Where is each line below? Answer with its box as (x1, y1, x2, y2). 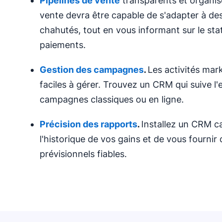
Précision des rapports (40, 119, 137, 129)
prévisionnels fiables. (40, 149, 127, 159)
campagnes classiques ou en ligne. (40, 94, 184, 105)
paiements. (40, 40, 86, 50)
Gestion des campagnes (40, 64, 144, 75)
